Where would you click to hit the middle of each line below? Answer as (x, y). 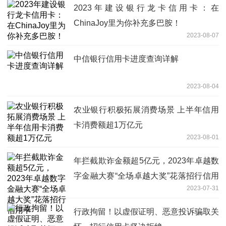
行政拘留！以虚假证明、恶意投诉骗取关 (146, 211)
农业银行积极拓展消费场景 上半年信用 (146, 109)
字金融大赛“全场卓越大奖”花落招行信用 (146, 176)
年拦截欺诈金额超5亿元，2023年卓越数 (146, 160)
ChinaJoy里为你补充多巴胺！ (127, 23)
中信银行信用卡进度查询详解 (126, 59)
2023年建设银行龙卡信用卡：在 (146, 8)
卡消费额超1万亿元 (108, 125)
